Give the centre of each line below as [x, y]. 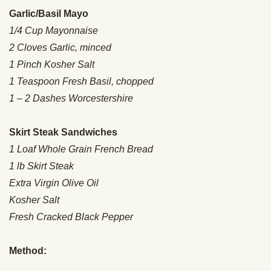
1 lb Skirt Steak [41, 166]
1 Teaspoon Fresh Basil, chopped [81, 82]
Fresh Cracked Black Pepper [71, 217]
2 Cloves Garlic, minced [60, 48]
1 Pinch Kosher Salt [52, 65]
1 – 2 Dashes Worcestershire [72, 99]
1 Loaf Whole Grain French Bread [81, 149]
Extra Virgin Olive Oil [54, 183]
